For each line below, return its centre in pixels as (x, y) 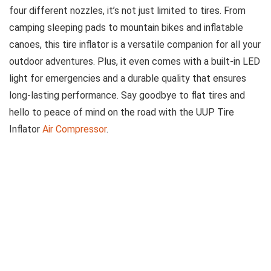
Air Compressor (74, 129)
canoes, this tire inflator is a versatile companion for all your (135, 44)
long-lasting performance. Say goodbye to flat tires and (127, 95)
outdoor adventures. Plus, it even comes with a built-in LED (135, 61)
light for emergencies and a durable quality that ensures (128, 78)
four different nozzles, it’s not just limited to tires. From (127, 10)
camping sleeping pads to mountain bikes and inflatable (126, 27)
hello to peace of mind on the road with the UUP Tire (122, 112)
